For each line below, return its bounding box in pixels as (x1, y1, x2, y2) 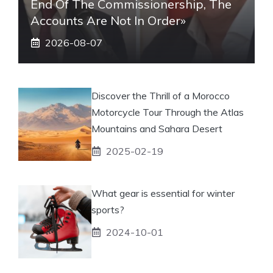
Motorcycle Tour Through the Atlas (91, 105, 244, 118)
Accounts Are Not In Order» (30, 12, 186, 28)
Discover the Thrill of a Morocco (91, 89, 230, 102)
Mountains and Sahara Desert (91, 122, 222, 135)
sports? (91, 203, 124, 216)
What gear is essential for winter (91, 186, 235, 199)
